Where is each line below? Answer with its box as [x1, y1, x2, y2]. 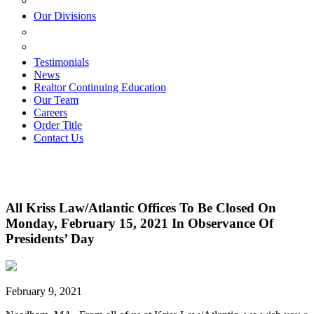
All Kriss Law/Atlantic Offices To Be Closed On [6, 200, 276, 216]
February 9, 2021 [6, 285, 82, 297]
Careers [34, 107, 67, 119]
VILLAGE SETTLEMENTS [34, 39, 180, 54]
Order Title [34, 119, 82, 132]
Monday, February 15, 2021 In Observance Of [6, 216, 273, 231]
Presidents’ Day [6, 231, 95, 247]
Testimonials [34, 56, 89, 69]
